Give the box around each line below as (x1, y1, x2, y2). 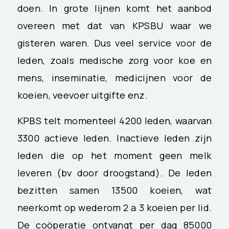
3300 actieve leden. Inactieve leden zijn (17, 131, 212, 145)
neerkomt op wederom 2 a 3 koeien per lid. (17, 200, 212, 214)
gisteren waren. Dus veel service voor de (17, 36, 212, 50)
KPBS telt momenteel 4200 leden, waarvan (17, 113, 212, 127)
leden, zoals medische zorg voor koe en (17, 54, 212, 67)
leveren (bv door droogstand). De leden (17, 166, 212, 179)
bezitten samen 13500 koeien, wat (17, 183, 212, 197)
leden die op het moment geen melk (17, 148, 212, 162)
